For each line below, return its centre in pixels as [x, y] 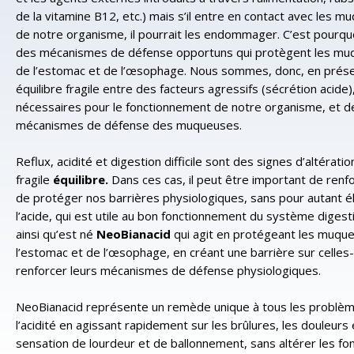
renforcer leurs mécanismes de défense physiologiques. [168, 270]
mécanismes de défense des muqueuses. [129, 125]
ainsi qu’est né [56, 234]
